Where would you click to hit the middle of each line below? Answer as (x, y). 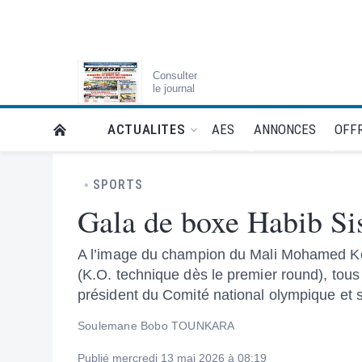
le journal (173, 88)
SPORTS (118, 185)
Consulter (175, 76)
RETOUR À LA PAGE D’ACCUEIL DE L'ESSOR (177, 130)
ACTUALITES (147, 129)
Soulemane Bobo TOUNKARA (156, 326)
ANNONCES (284, 129)
